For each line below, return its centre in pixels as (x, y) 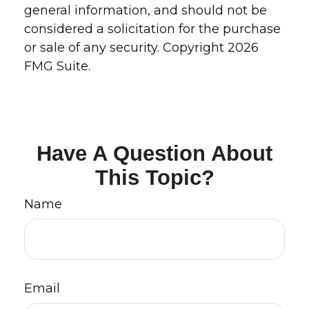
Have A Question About (154, 153)
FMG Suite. (57, 66)
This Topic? (154, 177)
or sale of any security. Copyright (126, 48)
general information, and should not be (146, 10)
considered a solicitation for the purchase (152, 29)
